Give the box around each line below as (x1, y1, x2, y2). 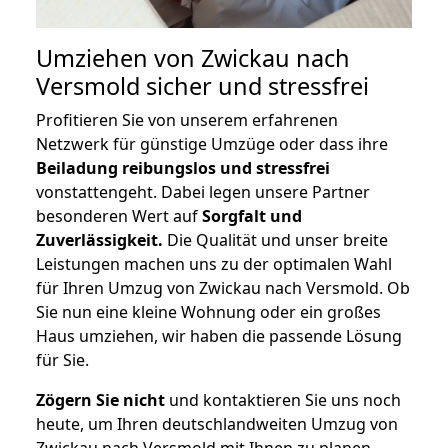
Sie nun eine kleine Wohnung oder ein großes (36, 301, 381, 324)
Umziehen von (36, 42, 201, 75)
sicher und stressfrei (140, 70, 369, 103)
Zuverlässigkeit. (36, 229, 163, 252)
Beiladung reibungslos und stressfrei (36, 157, 330, 180)
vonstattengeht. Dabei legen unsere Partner (36, 181, 370, 204)
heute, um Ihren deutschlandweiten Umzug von (36, 413, 398, 436)
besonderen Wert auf (36, 205, 202, 228)
